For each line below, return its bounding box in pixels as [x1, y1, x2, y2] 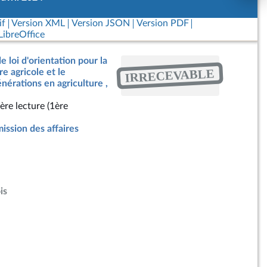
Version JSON [71, 18, 130, 28]
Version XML [11, 18, 66, 28]
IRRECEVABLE [125, 66, 215, 85]
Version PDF [136, 18, 189, 28]
